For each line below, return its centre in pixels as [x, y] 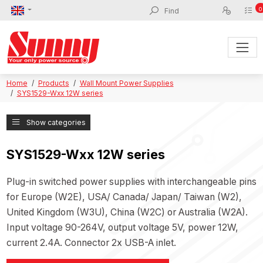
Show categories [56, 122]
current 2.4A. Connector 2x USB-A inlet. [91, 243]
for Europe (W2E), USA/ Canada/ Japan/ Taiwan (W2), [124, 197]
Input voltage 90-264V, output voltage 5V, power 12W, [122, 228]
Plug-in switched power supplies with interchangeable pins [131, 182]
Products [53, 83]
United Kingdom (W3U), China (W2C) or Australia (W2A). [127, 213]
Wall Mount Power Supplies [127, 83]
